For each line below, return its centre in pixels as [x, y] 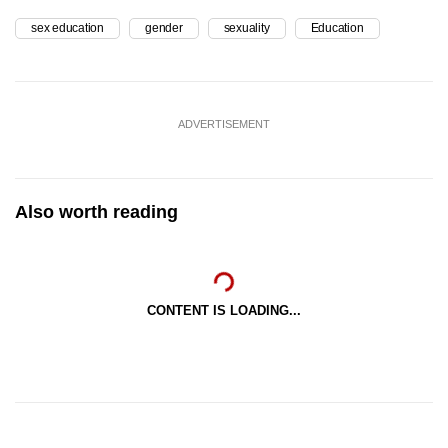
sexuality [246, 27]
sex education [68, 27]
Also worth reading [96, 211]
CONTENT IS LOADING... [224, 310]
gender [164, 27]
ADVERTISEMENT [224, 123]
